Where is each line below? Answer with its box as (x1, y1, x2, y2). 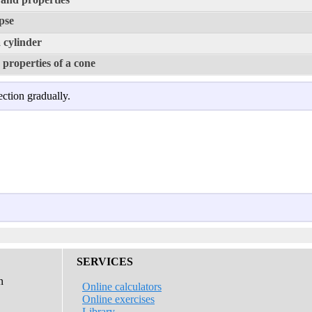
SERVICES (77, 256, 133, 267)
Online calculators (82, 281, 162, 292)
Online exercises (82, 293, 155, 305)
